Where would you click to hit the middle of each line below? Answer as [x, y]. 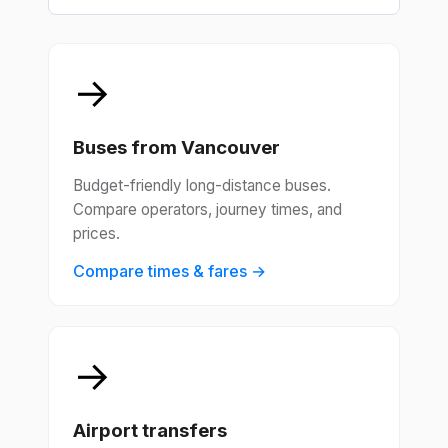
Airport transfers [150, 431]
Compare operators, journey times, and [207, 210]
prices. [96, 234]
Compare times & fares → [169, 271]
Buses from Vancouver [176, 147]
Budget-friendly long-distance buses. [202, 186]
